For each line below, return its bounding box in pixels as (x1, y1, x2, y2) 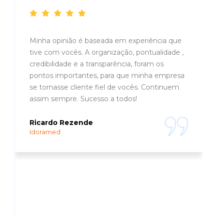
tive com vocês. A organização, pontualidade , (30, 47, 184, 57)
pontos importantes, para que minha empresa (30, 71, 185, 80)
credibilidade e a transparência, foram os (30, 59, 164, 68)
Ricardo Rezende (30, 118, 93, 127)
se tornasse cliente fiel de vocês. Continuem (30, 82, 179, 92)
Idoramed (30, 127, 61, 136)
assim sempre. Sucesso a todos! (30, 94, 137, 103)
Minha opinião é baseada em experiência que (30, 36, 182, 45)
